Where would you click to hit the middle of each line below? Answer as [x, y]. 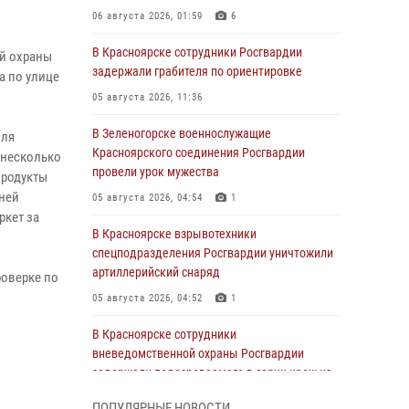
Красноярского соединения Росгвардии [199, 152]
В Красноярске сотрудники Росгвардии [197, 52]
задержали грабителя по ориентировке [197, 71]
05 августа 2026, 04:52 [147, 298]
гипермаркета [130, 392]
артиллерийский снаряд [156, 272]
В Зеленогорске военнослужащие [182, 133]
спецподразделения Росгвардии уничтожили [213, 253]
